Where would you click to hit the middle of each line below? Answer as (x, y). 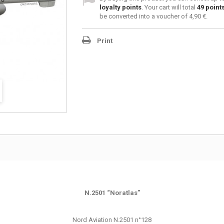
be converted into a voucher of (144, 16)
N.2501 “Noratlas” (112, 193)
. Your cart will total (169, 7)
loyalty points (120, 7)
